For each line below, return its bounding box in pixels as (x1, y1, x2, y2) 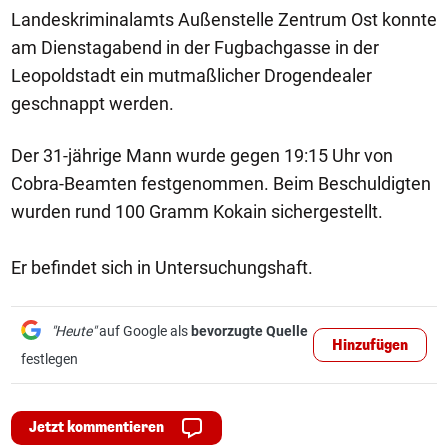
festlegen (21, 351, 78, 367)
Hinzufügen (332, 336, 408, 355)
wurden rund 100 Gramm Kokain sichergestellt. (11, 201, 387, 222)
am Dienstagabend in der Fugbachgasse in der (11, 37, 379, 58)
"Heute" (51, 323, 96, 339)
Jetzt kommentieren (29, 418, 164, 437)
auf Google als (96, 323, 191, 339)
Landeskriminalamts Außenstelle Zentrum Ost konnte (11, 9, 437, 30)
